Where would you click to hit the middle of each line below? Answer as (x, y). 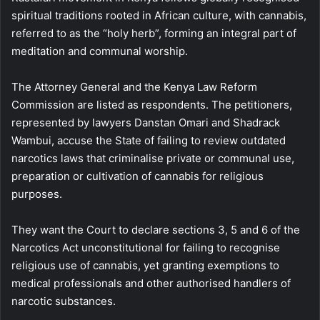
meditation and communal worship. (100, 51)
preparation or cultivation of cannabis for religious (137, 176)
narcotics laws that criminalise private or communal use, (153, 158)
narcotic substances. (64, 301)
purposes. (37, 194)
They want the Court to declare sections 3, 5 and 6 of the (156, 229)
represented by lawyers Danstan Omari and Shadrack (146, 122)
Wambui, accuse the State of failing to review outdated (149, 140)
